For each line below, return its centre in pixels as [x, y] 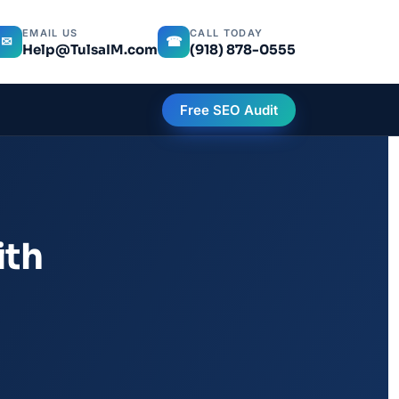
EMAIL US [50, 33]
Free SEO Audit [229, 110]
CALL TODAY [227, 33]
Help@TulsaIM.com [90, 49]
